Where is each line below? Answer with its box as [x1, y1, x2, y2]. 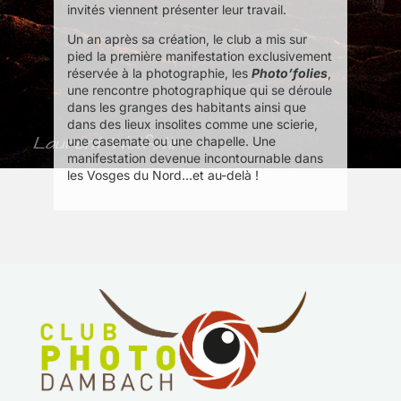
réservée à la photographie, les [67, 65, 252, 81]
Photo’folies [252, 65, 328, 81]
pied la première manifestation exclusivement [67, 48, 332, 64]
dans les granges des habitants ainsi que [67, 99, 306, 115]
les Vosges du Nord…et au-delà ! [67, 167, 259, 183]
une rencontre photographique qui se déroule [67, 82, 332, 98]
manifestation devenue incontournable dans [67, 150, 323, 166]
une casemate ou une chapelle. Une [67, 133, 276, 149]
